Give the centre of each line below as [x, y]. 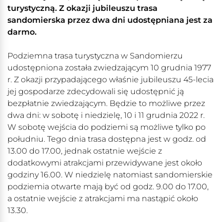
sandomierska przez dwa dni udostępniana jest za [110, 20]
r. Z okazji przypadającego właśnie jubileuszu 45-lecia [111, 80]
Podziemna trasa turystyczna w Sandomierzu [95, 56]
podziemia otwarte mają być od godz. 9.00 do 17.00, [108, 187]
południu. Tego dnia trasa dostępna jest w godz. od [107, 139]
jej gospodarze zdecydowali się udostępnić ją [96, 92]
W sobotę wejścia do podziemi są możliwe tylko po [107, 127]
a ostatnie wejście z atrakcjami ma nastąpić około [103, 199]
